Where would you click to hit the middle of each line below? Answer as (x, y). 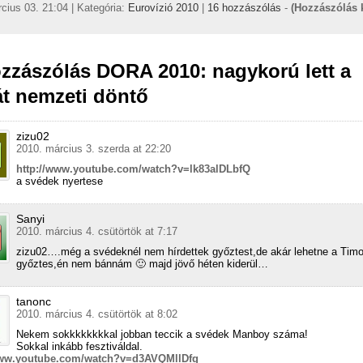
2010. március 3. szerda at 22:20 (94, 149)
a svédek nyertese (60, 181)
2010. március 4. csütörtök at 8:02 (97, 314)
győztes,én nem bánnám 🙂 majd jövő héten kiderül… (142, 264)
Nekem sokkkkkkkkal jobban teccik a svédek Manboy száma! (162, 335)
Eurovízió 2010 (163, 8)
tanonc (34, 302)
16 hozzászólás (244, 8)
